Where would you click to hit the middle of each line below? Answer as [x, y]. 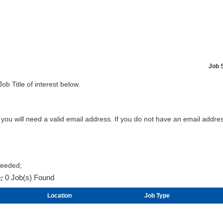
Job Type [157, 195]
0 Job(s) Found [29, 177]
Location [59, 195]
